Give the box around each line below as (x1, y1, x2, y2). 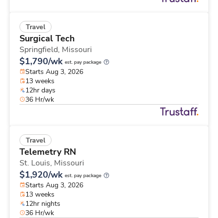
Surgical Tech (19, 32, 75, 44)
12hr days (25, 85, 55, 95)
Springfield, (19, 44, 62, 55)
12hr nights (25, 199, 60, 208)
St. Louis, (19, 157, 54, 168)
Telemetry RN (19, 145, 76, 158)
